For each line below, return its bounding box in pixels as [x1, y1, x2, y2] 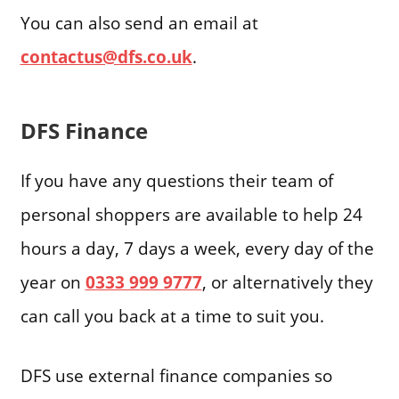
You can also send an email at [20, 11, 258, 36]
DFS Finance [20, 115, 148, 145]
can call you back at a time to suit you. [20, 303, 324, 328]
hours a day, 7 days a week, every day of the [20, 235, 374, 260]
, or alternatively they [201, 269, 373, 294]
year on [20, 269, 85, 294]
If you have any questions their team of [20, 167, 333, 192]
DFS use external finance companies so [20, 362, 332, 387]
